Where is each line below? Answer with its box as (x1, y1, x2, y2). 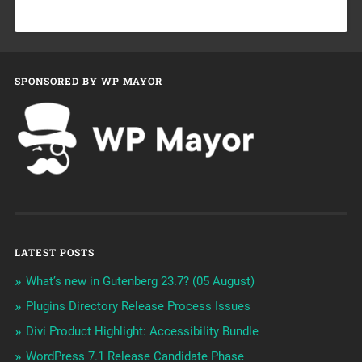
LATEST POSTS (14, 246, 95, 259)
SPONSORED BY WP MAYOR (14, 74, 162, 88)
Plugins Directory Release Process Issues (25, 299, 250, 314)
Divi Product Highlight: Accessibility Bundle (25, 324, 259, 339)
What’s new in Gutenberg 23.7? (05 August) (25, 274, 255, 289)
